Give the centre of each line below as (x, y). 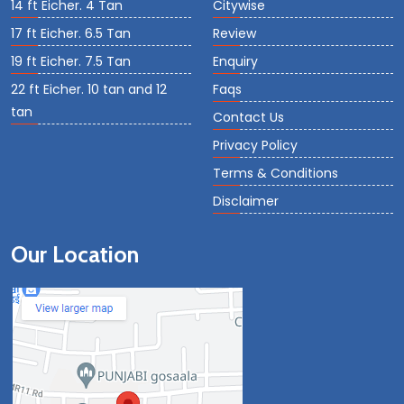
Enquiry (235, 61)
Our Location (75, 254)
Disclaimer (246, 201)
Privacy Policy (255, 145)
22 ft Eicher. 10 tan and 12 (89, 89)
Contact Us (248, 117)
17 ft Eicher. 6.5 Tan (71, 33)
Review (234, 33)
